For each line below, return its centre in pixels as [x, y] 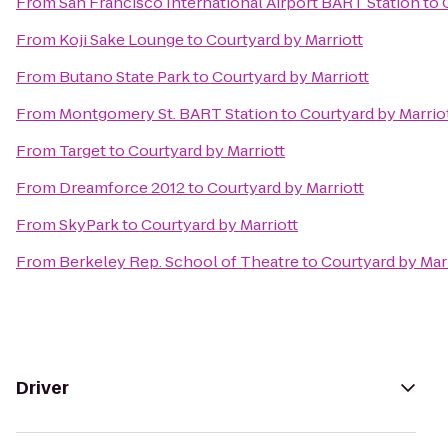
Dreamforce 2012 [122, 187]
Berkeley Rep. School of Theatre [179, 261]
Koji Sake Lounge [121, 39]
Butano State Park [124, 76]
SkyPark [89, 224]
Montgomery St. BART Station [168, 113]
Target [82, 150]
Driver [42, 388]
